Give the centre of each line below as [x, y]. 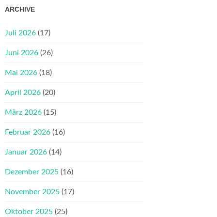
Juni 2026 [22, 53]
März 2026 [23, 113]
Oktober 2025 [29, 212]
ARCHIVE [20, 9]
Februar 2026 [28, 132]
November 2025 [32, 192]
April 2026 [23, 93]
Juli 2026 [20, 33]
